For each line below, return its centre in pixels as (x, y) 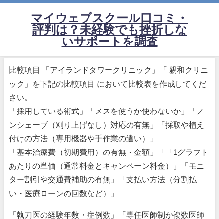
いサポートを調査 (109, 41)
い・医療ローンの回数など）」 (64, 193)
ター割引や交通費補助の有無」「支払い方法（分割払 (103, 179)
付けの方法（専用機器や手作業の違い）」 (83, 138)
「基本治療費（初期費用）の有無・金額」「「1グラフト (109, 152)
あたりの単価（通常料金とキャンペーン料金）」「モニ (107, 166)
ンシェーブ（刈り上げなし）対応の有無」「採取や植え (107, 125)
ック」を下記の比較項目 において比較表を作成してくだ (108, 84)
